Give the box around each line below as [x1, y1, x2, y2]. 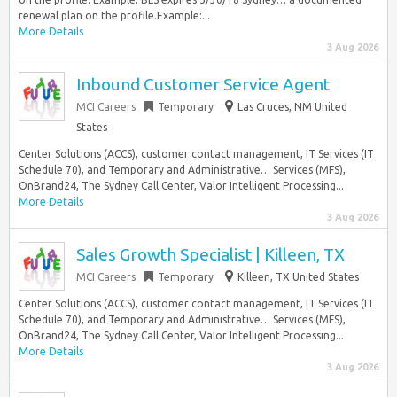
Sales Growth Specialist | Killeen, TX [76, 245, 345, 264]
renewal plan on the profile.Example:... [19, 10, 210, 21]
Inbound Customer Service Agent [76, 74, 330, 94]
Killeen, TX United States [237, 271, 359, 283]
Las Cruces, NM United [237, 101, 347, 113]
